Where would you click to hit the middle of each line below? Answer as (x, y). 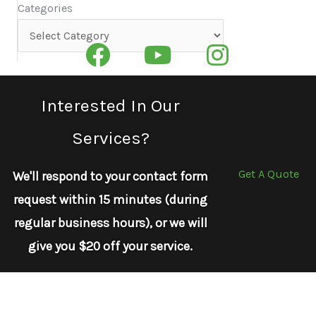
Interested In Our (111, 106)
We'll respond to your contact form (111, 177)
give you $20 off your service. (111, 247)
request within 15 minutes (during (111, 200)
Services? (110, 138)
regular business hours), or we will (110, 223)
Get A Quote (268, 174)
